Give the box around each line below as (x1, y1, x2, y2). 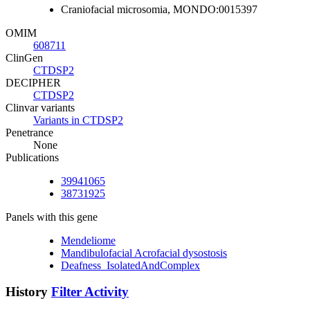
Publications (6, 151, 59, 163)
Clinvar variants (6, 101, 75, 113)
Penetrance (6, 126, 53, 138)
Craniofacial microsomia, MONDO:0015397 (61, 3, 257, 15)
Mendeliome (61, 234, 116, 246)
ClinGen (6, 51, 43, 64)
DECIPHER (6, 76, 61, 89)
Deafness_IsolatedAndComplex (61, 259, 200, 271)
